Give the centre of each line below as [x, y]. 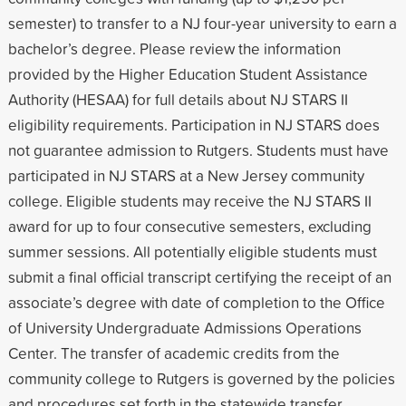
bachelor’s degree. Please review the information [174, 48]
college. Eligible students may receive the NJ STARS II [189, 200]
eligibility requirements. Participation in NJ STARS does [193, 124]
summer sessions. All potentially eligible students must [192, 251]
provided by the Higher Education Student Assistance [188, 73]
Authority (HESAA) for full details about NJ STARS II [178, 99]
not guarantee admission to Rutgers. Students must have [198, 150]
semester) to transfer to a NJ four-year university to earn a [202, 23]
